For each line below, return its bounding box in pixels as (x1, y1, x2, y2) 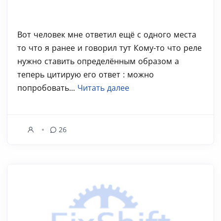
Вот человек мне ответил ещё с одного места (17, 29, 196, 40)
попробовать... (17, 82, 77, 93)
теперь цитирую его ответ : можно (17, 69, 154, 80)
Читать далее (77, 82, 129, 93)
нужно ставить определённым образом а (17, 56, 179, 67)
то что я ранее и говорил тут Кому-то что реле (17, 42, 202, 53)
